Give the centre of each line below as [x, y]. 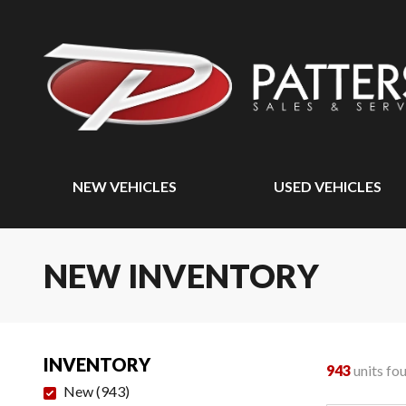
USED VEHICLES [328, 186]
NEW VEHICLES [125, 186]
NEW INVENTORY [181, 275]
